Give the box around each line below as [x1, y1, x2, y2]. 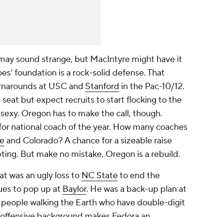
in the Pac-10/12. [119, 81, 185, 93]
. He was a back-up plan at [86, 184, 186, 195]
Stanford [85, 81, 119, 93]
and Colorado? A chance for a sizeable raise [4, 135, 172, 147]
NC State [81, 170, 118, 182]
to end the [118, 170, 160, 182]
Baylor [62, 184, 86, 195]
